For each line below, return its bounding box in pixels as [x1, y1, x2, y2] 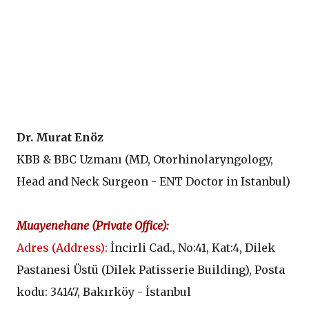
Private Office [96, 219, 162, 233]
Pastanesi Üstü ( [17, 263, 106, 277]
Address [56, 241, 100, 255]
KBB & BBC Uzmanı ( [17, 152, 129, 167]
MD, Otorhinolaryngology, [129, 152, 273, 167]
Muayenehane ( [17, 219, 96, 233]
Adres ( [17, 241, 56, 255]
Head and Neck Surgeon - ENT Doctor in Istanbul [17, 175, 286, 189]
